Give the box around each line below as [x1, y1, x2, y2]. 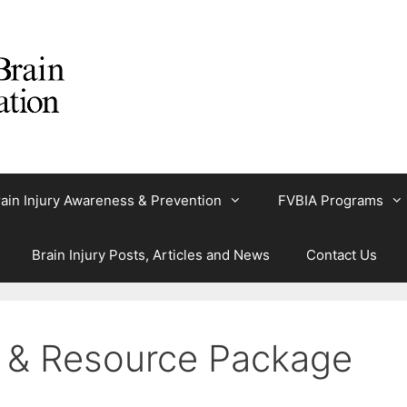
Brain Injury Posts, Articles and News [32, 245, 270, 263]
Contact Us [306, 245, 377, 263]
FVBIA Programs [278, 191, 383, 209]
